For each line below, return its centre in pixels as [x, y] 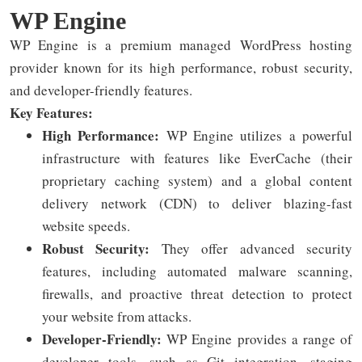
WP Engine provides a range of [260, 339]
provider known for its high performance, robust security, [181, 67]
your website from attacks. [117, 316]
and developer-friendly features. [101, 90]
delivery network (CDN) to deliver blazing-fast [197, 203]
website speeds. [86, 226]
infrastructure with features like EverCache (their [197, 158]
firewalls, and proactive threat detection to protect [197, 294]
